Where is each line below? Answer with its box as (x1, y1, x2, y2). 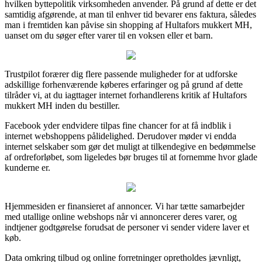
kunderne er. (5, 162, 50, 173)
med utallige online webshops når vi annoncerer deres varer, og (5, 211, 237, 222)
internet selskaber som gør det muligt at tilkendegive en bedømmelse (5, 141, 256, 151)
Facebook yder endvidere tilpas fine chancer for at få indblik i (5, 120, 231, 130)
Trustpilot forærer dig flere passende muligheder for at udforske (5, 68, 237, 79)
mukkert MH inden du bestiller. (5, 100, 120, 111)
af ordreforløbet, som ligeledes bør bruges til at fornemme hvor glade (5, 151, 257, 162)
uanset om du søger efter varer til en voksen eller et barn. (5, 30, 213, 40)
